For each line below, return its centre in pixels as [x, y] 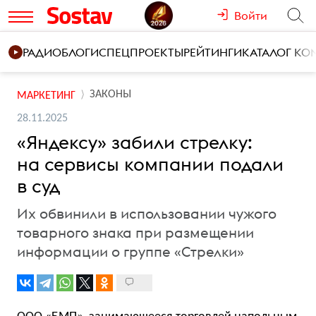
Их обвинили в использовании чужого [147, 213]
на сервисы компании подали [150, 164]
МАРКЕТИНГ [46, 96]
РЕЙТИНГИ [213, 52]
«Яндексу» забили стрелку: [135, 142]
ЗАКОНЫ [110, 95]
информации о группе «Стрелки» [130, 251]
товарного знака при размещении [135, 232]
